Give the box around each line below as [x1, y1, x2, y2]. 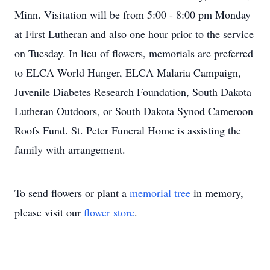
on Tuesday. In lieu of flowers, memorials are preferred [14, 46, 253, 60]
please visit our [14, 205, 84, 219]
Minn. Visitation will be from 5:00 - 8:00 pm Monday [14, 7, 251, 22]
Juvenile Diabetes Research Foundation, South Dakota [14, 84, 251, 99]
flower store [84, 205, 134, 219]
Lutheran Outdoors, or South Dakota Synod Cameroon [14, 104, 253, 118]
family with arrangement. [14, 142, 125, 157]
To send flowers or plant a [14, 186, 130, 200]
